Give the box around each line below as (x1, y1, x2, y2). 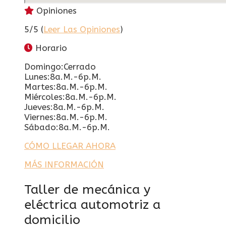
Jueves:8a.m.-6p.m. (24, 101, 104, 112)
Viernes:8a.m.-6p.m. (24, 111, 107, 122)
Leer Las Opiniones (43, 24, 120, 34)
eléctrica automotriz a (24, 197, 160, 212)
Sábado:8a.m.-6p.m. (24, 122, 110, 132)
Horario (33, 42, 67, 53)
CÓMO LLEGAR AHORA (24, 140, 116, 151)
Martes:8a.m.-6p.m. (24, 81, 107, 92)
